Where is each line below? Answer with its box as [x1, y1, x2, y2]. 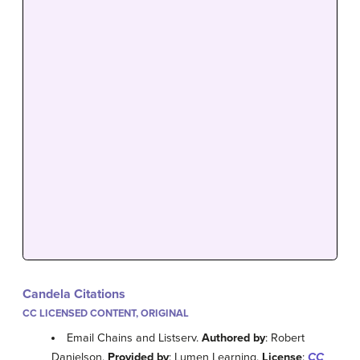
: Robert [265, 331, 305, 346]
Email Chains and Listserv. [67, 331, 202, 346]
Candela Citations [22, 286, 125, 303]
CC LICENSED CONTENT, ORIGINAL [22, 307, 189, 321]
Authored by [202, 331, 266, 346]
